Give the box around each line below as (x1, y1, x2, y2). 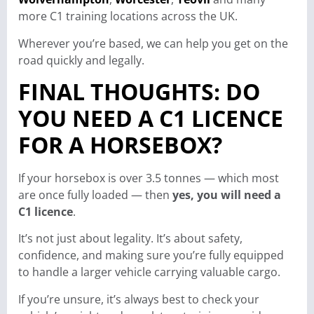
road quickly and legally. (18, 52, 144, 68)
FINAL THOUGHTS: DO (18, 76, 260, 107)
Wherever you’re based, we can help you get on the (18, 35, 288, 51)
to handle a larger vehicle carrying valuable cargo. (18, 264, 280, 280)
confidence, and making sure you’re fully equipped (18, 247, 284, 264)
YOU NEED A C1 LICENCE (18, 102, 283, 133)
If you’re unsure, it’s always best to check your (18, 291, 259, 307)
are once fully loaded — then (18, 186, 172, 203)
